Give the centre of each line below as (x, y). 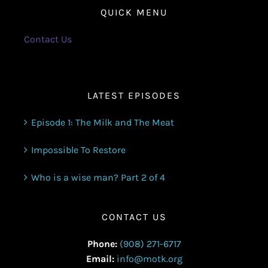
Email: (100, 258)
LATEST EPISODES (134, 95)
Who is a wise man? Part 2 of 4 (98, 177)
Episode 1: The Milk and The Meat (102, 122)
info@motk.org (149, 258)
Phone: (102, 243)
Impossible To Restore (78, 150)
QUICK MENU (134, 12)
